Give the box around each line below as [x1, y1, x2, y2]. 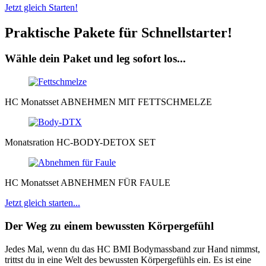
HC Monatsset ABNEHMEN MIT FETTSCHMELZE [5, 97, 212, 107]
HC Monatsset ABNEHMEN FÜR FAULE [5, 178, 170, 188]
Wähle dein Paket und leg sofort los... [5, 52, 186, 65]
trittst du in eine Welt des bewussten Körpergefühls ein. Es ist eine [5, 254, 251, 265]
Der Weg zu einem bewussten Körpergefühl [5, 219, 214, 232]
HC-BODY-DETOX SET [56, 137, 156, 148]
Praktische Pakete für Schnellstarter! [5, 24, 232, 40]
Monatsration [5, 137, 56, 148]
